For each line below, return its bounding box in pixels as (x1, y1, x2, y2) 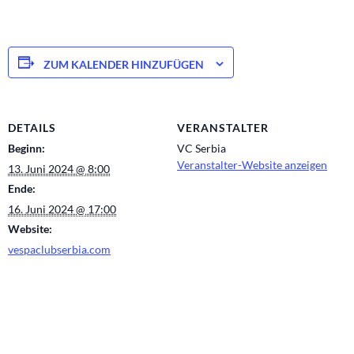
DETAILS (8, 121, 56, 135)
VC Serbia (177, 141, 226, 156)
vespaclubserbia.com (8, 243, 111, 257)
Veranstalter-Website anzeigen (177, 158, 327, 172)
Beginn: (8, 141, 45, 156)
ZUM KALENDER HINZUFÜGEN (43, 58, 204, 72)
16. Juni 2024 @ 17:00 (8, 202, 116, 217)
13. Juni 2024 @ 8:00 (8, 162, 110, 176)
